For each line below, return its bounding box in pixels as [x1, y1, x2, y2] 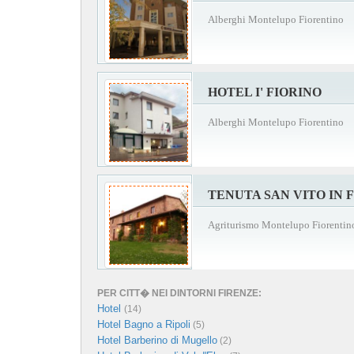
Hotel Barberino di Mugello [97, 333, 217, 346]
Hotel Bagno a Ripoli [97, 318, 190, 330]
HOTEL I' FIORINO [208, 85, 322, 99]
